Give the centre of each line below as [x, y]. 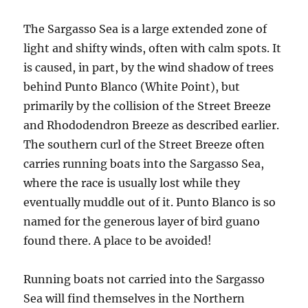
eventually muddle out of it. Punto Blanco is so [150, 202]
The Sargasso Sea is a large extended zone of [145, 29]
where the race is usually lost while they [132, 183]
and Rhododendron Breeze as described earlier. [152, 125]
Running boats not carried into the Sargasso [144, 279]
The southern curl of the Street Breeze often [144, 144]
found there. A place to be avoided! [118, 241]
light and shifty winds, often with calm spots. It [153, 48]
